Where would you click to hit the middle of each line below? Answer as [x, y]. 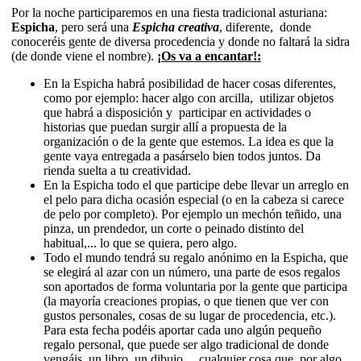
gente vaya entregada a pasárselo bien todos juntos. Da [182, 156]
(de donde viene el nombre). [84, 56]
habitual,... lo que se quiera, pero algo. [140, 243]
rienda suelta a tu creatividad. [117, 171]
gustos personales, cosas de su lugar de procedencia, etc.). [190, 316]
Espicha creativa [176, 27]
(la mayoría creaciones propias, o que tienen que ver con [186, 301]
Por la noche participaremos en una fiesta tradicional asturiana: [169, 13]
